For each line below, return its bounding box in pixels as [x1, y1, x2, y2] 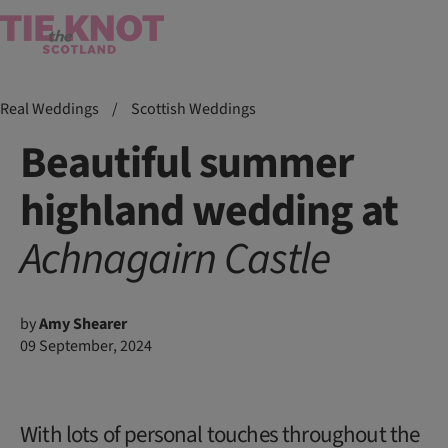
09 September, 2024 [20, 335, 152, 358]
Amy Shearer [39, 313, 127, 336]
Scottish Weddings [131, 98, 256, 120]
